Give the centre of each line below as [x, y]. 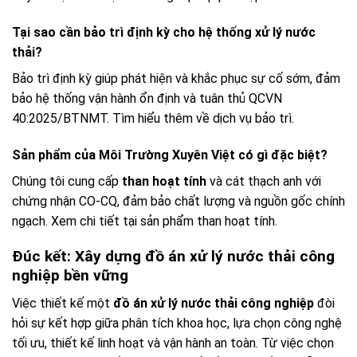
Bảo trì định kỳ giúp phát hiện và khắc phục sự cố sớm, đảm [176, 78]
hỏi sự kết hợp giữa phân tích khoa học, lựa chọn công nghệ [177, 323]
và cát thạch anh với [264, 181]
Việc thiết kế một [63, 303]
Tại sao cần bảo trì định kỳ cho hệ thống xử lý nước [164, 32]
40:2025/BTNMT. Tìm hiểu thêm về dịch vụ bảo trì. [153, 118]
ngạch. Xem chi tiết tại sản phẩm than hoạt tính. [145, 221]
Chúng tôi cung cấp [67, 181]
